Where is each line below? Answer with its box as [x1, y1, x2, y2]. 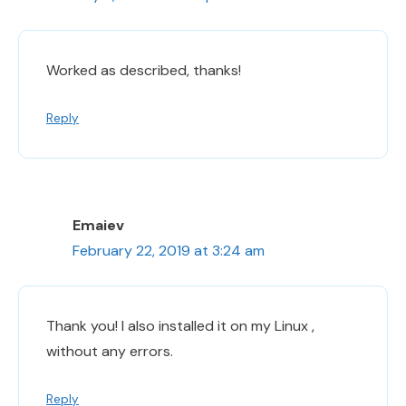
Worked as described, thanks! [46, 60, 241, 80]
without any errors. [46, 341, 173, 361]
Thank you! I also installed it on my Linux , [46, 315, 314, 335]
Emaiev [72, 215, 124, 235]
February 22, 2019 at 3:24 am [72, 240, 265, 260]
